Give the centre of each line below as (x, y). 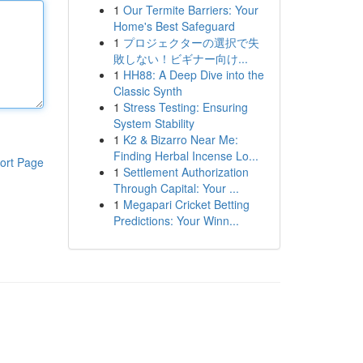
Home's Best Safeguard (174, 26)
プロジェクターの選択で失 (191, 42)
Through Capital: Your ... (176, 188)
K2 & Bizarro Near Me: (180, 139)
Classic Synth (147, 91)
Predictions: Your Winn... (176, 220)
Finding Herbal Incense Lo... (186, 156)
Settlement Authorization (186, 172)
